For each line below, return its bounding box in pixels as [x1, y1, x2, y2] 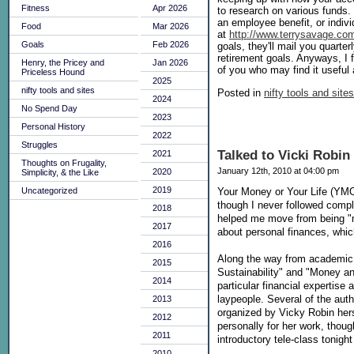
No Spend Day [21, 104, 77, 113]
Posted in [217, 86, 264, 99]
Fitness [21, 3, 50, 13]
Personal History [21, 122, 85, 131]
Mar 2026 [153, 21, 189, 31]
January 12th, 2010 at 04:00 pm [217, 165, 339, 175]
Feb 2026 [153, 40, 189, 49]
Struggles [21, 140, 58, 149]
